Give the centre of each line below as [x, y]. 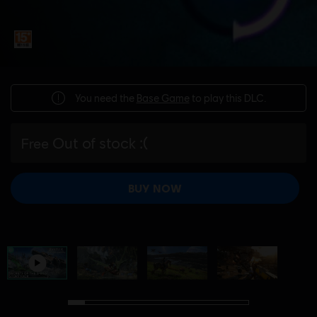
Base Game [163, 98]
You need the [105, 98]
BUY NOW [155, 188]
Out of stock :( [100, 143]
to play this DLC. [227, 98]
